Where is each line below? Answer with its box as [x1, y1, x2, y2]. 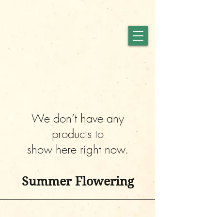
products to [51, 126, 104, 141]
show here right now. [27, 141, 128, 157]
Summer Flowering [21, 174, 134, 188]
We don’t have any [31, 110, 124, 126]
